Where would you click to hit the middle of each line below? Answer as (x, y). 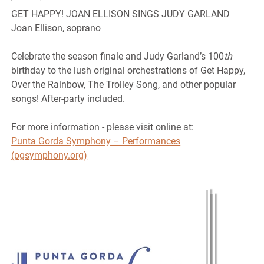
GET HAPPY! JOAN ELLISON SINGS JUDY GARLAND (121, 14)
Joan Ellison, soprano (56, 28)
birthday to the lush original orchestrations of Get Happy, (128, 70)
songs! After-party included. (68, 99)
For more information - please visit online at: (103, 127)
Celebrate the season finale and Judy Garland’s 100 (118, 56)
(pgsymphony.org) (49, 155)
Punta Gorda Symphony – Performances (96, 141)
